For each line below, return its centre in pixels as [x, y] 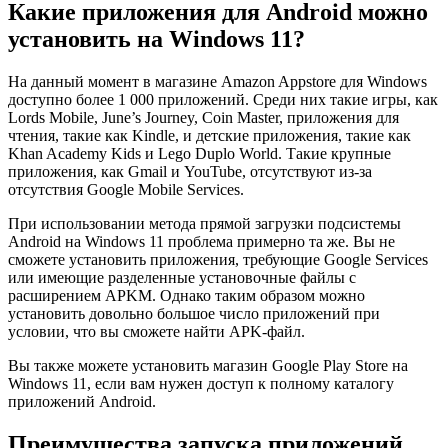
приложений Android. [82, 401]
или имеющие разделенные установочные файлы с [182, 277]
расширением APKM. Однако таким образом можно [186, 295]
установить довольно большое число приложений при [194, 313]
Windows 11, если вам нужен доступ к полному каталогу [201, 383]
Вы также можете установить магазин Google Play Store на [208, 365]
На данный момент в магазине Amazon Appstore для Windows [217, 81]
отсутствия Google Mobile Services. [126, 189]
